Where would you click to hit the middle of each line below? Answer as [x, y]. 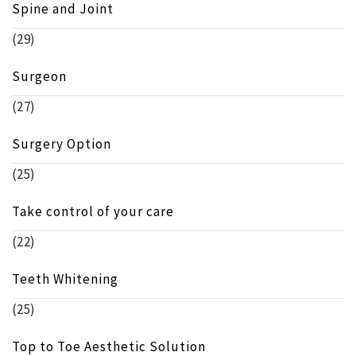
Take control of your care [93, 212]
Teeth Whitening [65, 279]
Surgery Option [62, 144]
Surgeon [39, 77]
